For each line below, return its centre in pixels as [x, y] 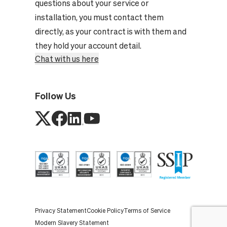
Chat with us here [67, 59]
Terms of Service [147, 210]
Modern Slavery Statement [72, 222]
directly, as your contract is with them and [110, 31]
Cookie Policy [105, 210]
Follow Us [55, 96]
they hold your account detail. [88, 46]
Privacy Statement [61, 210]
